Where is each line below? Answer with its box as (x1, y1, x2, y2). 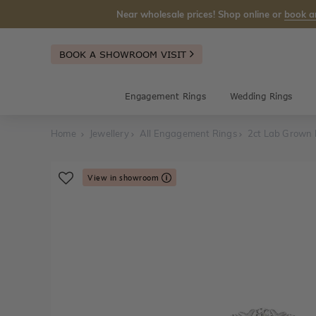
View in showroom (87, 173, 162, 182)
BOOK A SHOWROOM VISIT (59, 48, 190, 60)
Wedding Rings (229, 91, 293, 102)
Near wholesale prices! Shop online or (116, 8, 284, 20)
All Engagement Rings (139, 128, 237, 139)
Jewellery (90, 128, 129, 139)
